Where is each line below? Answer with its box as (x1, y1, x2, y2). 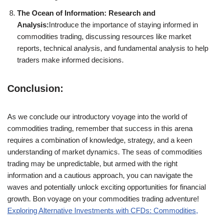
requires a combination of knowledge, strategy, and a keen (7, 136, 192, 145)
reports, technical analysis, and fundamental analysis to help (17, 44, 208, 53)
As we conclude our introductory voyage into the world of (7, 112, 187, 121)
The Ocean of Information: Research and (17, 9, 155, 18)
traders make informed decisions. (17, 56, 124, 65)
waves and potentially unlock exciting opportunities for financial (7, 183, 206, 192)
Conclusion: (7, 83, 64, 94)
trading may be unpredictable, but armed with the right (7, 159, 177, 168)
